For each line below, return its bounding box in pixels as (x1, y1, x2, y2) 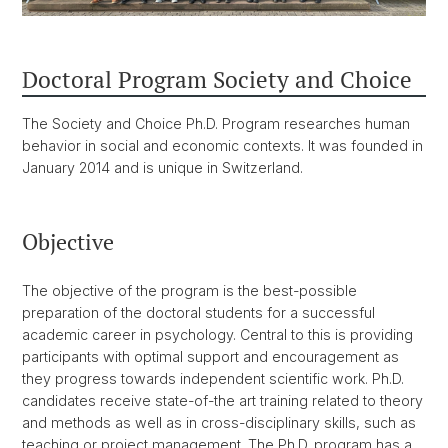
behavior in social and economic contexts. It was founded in (22, 137, 423, 155)
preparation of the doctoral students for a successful (22, 304, 375, 322)
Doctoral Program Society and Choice (22, 64, 412, 96)
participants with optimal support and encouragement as (22, 348, 399, 366)
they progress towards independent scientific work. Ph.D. (22, 370, 404, 388)
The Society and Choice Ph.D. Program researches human (22, 115, 410, 133)
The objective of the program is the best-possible (22, 282, 357, 300)
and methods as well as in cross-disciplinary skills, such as (22, 414, 416, 432)
